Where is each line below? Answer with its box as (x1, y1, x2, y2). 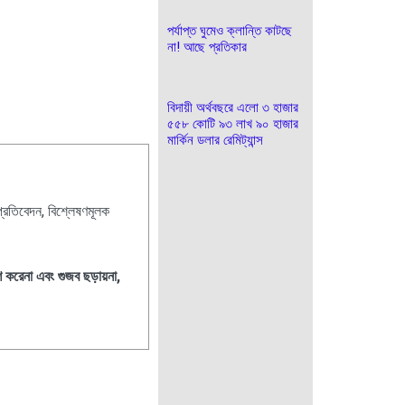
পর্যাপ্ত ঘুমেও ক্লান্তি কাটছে (167, 23, 292, 39)
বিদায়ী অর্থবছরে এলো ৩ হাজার (167, 99, 298, 116)
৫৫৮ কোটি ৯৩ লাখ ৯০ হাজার (167, 116, 298, 132)
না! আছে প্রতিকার (167, 39, 247, 55)
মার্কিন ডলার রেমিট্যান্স (167, 132, 263, 148)
